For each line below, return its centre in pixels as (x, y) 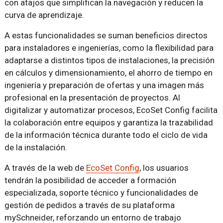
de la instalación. (36, 147)
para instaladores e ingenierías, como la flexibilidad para (109, 48)
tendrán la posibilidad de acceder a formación (90, 180)
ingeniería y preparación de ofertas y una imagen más (104, 85)
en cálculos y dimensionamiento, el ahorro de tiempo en (108, 72)
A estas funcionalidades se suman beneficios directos (106, 35)
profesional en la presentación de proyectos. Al (92, 97)
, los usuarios (164, 167)
